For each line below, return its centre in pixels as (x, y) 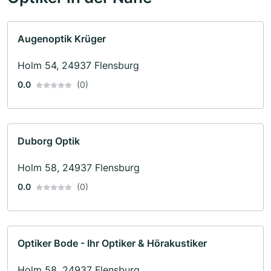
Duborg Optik (49, 141)
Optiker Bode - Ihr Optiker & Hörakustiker (112, 243)
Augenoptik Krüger (62, 38)
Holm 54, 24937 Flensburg (78, 65)
